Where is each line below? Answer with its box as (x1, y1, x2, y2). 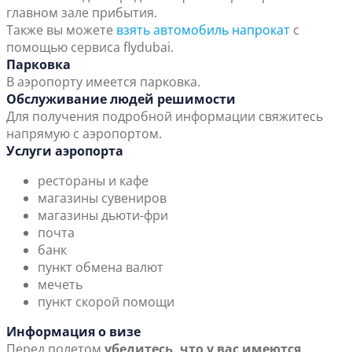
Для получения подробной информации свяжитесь (6, 108, 323, 126)
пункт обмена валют (38, 258, 163, 277)
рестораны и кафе (38, 172, 148, 190)
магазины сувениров (38, 189, 167, 207)
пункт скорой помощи (38, 293, 174, 311)
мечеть (38, 276, 82, 294)
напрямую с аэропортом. (6, 125, 162, 143)
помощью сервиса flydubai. (6, 38, 174, 57)
